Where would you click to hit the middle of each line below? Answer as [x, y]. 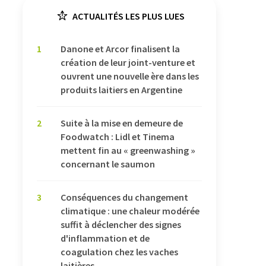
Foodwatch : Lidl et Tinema [118, 136]
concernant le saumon [108, 164]
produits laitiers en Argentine [121, 89]
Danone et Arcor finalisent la [120, 48]
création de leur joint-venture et [128, 62]
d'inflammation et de [105, 238]
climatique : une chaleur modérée [130, 210]
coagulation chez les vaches [119, 251]
